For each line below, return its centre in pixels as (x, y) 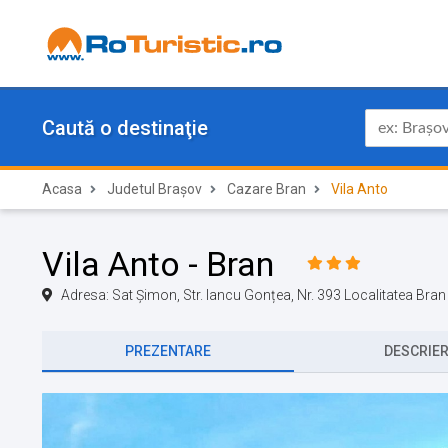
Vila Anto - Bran (158, 264)
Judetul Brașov (154, 189)
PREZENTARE (168, 351)
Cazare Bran (266, 189)
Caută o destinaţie (125, 128)
